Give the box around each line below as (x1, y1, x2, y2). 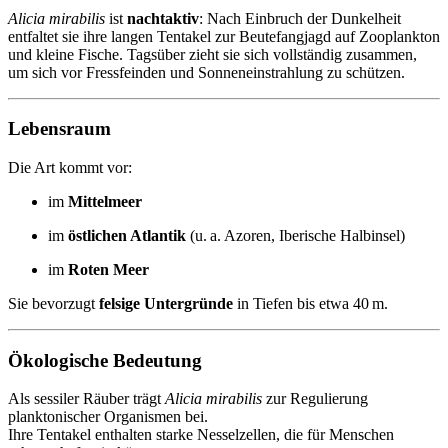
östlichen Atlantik (68, 227, 186, 244)
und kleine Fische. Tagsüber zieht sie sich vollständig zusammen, (8, 45, 417, 63)
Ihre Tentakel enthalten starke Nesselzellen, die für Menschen (8, 426, 394, 444)
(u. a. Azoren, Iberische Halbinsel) (186, 227, 405, 244)
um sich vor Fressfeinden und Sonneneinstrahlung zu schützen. (8, 63, 405, 81)
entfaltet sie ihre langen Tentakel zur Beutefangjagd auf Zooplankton (8, 27, 440, 45)
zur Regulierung (262, 390, 368, 408)
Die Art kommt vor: (8, 159, 132, 176)
